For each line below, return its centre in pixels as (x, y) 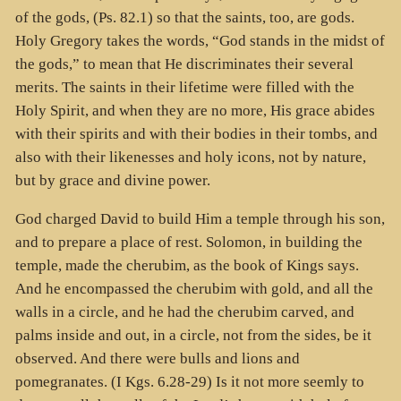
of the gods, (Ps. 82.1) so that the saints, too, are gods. (184, 18)
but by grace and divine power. (112, 181)
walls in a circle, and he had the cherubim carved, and (184, 311)
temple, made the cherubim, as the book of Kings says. (187, 265)
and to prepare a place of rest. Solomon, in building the (188, 242)
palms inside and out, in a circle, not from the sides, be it (193, 335)
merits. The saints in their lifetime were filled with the (184, 88)
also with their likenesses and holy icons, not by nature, (190, 158)
